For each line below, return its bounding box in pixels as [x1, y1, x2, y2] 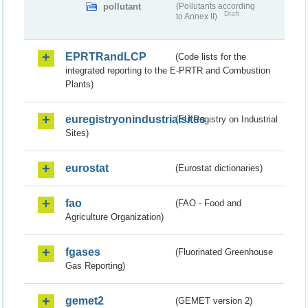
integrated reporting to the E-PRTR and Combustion [65, 65, 270, 76]
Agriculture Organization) [65, 211, 164, 222]
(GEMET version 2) [175, 295, 253, 306]
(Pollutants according [175, 1, 255, 10]
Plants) [65, 78, 93, 89]
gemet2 [65, 294, 104, 307]
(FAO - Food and [175, 197, 242, 208]
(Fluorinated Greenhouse [175, 246, 274, 257]
